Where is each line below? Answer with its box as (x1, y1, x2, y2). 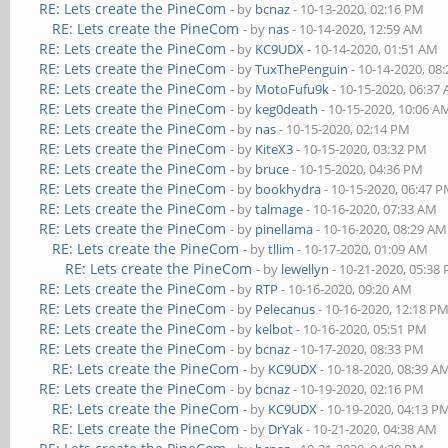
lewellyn (281, 260, 330, 278)
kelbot (255, 320, 294, 338)
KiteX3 (255, 140, 294, 158)
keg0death (255, 100, 319, 118)
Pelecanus (255, 300, 316, 318)
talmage (255, 200, 304, 218)
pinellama (255, 220, 314, 238)
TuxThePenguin (255, 60, 349, 78)
